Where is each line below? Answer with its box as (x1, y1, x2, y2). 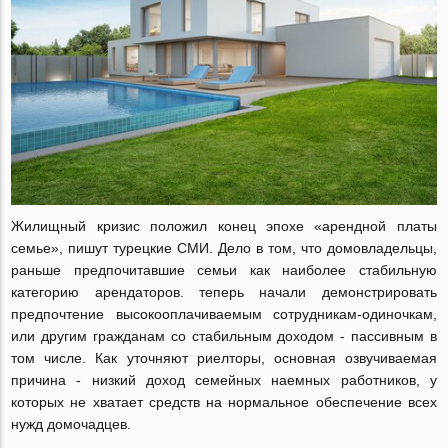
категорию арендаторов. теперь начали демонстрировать (11, 284, 437, 301)
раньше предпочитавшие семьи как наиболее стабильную (11, 262, 437, 279)
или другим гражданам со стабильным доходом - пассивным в (11, 328, 437, 345)
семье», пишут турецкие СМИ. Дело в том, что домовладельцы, (11, 240, 437, 257)
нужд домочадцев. (11, 416, 132, 433)
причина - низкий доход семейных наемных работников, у (11, 372, 437, 389)
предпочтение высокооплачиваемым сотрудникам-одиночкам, (11, 306, 437, 323)
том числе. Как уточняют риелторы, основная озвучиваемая (11, 350, 437, 367)
